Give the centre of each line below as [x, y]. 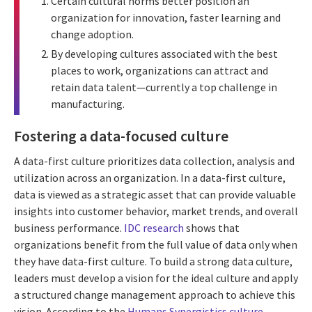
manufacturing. [88, 104]
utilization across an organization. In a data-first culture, [150, 177]
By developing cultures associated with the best [164, 54]
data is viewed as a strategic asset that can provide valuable [155, 194]
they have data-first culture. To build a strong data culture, [153, 261]
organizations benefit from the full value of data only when [156, 244]
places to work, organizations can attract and [159, 71]
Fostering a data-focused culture [121, 136]
